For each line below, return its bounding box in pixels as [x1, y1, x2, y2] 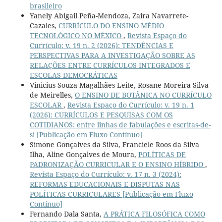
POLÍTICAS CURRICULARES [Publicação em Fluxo [29, 189, 193, 199]
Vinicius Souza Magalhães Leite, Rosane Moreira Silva [29, 80, 209, 90]
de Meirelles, [29, 90, 75, 100]
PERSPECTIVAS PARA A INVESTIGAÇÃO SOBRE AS [29, 51, 195, 60]
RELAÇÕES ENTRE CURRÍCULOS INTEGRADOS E [29, 60, 190, 70]
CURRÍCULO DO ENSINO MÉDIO [58, 21, 164, 31]
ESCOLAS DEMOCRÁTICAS [29, 70, 117, 80]
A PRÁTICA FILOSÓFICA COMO [103, 209, 205, 219]
